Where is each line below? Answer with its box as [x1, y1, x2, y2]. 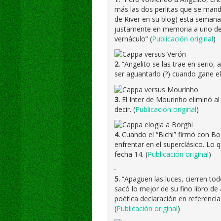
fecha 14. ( [114, 149, 147, 159]
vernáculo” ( [114, 34, 152, 43]
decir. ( [114, 104, 135, 114]
